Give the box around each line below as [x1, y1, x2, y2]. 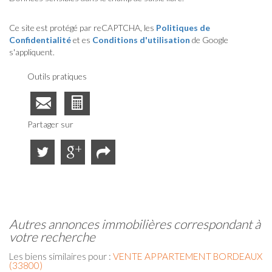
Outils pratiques [27, 70, 87, 81]
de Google [190, 34, 228, 45]
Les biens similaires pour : [9, 250, 113, 262]
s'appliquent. [9, 46, 55, 57]
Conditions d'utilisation [92, 34, 190, 45]
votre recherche [9, 228, 95, 244]
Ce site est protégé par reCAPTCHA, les [9, 22, 156, 33]
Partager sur [27, 118, 73, 129]
